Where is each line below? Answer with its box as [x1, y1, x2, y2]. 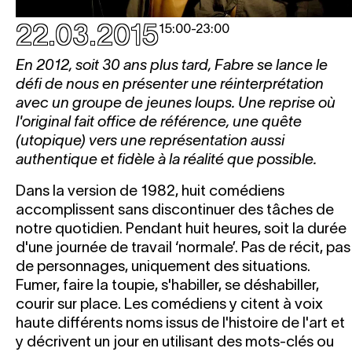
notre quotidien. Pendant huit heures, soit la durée [16, 219, 346, 236]
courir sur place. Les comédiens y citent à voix [16, 295, 323, 312]
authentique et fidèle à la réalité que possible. [16, 150, 317, 167]
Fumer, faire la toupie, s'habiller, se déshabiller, [16, 276, 319, 293]
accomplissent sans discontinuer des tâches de [16, 200, 334, 218]
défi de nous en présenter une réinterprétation [16, 75, 324, 92]
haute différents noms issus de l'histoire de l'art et [16, 313, 345, 331]
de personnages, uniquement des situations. [16, 257, 310, 274]
